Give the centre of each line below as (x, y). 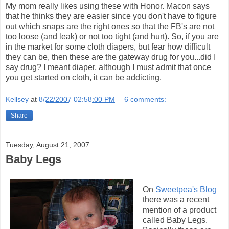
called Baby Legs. (175, 220)
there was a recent (176, 200)
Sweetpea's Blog (186, 190)
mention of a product (179, 210)
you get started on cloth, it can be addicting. (84, 77)
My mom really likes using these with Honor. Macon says (108, 6)
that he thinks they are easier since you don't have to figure (111, 16)
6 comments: (145, 99)
